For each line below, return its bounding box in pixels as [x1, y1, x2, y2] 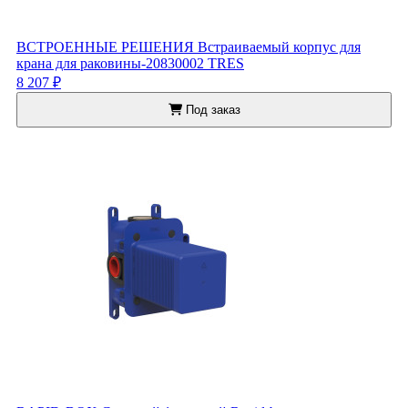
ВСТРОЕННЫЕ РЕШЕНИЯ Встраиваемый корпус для [16, 39, 361, 56]
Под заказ [181, 103, 240, 117]
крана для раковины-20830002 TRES [16, 56, 244, 72]
